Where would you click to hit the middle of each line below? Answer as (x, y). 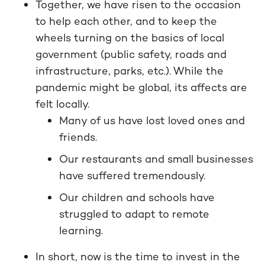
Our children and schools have (137, 197)
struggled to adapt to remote (134, 214)
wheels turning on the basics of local (130, 38)
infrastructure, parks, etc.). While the (130, 71)
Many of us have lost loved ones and (152, 120)
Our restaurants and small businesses (156, 159)
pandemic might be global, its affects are (141, 87)
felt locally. (62, 104)
